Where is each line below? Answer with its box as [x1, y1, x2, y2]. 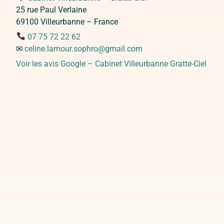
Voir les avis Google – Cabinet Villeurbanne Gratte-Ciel [16, 58, 207, 68]
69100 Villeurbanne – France [16, 16, 118, 26]
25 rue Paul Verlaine [16, 4, 87, 14]
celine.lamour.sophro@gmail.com [24, 43, 143, 53]
